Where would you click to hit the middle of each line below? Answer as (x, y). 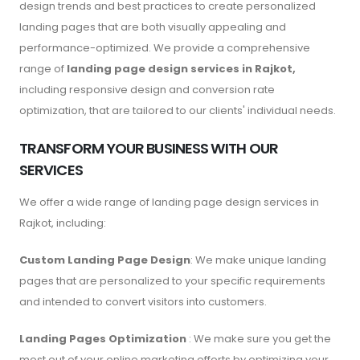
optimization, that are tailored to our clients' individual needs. (179, 110)
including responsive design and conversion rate (147, 89)
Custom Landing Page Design (105, 260)
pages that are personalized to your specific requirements (172, 280)
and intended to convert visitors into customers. (143, 301)
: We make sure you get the (259, 338)
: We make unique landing (258, 260)
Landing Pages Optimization (103, 338)
